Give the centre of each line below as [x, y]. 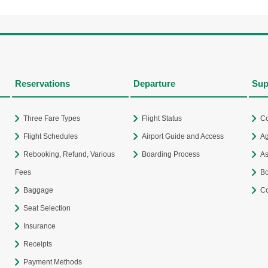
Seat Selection [47, 208]
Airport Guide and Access [183, 136]
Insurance [39, 226]
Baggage [38, 190]
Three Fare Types [52, 118]
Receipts [38, 244]
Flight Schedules [51, 136]
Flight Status [162, 118]
